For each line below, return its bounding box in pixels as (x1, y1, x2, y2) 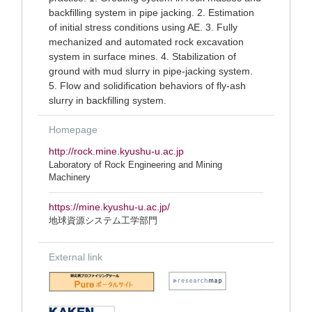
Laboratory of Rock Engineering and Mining (49, 159, 222, 170)
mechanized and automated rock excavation (49, 36, 244, 47)
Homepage (49, 124, 97, 135)
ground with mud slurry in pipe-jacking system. (49, 65, 253, 77)
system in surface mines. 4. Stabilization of (49, 51, 236, 62)
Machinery (49, 172, 91, 182)
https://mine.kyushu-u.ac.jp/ (49, 201, 170, 212)
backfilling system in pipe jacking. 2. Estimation (49, 7, 254, 18)
